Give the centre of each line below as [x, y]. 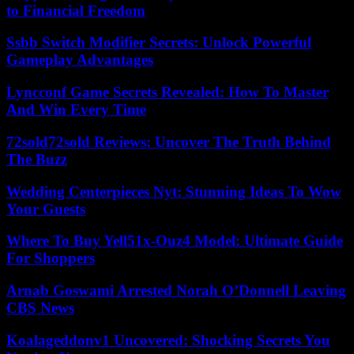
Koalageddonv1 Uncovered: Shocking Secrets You [168, 340]
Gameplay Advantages [80, 60]
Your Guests [46, 209]
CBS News [40, 308]
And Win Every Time [76, 110]
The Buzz [37, 159]
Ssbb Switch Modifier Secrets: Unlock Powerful [159, 43]
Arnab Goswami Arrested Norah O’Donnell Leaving [176, 290]
